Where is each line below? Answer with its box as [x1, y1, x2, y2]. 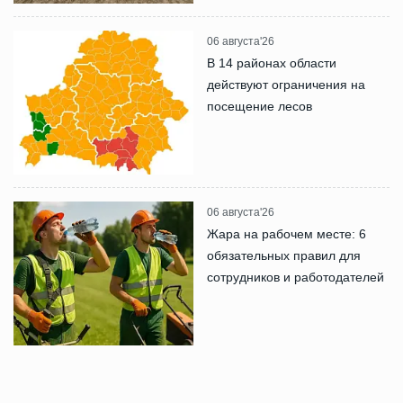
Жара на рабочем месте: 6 [207, 226, 366, 241]
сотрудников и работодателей [207, 269, 384, 284]
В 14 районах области [207, 55, 336, 70]
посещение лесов [207, 98, 312, 113]
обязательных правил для [207, 247, 361, 263]
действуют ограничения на [207, 76, 365, 92]
